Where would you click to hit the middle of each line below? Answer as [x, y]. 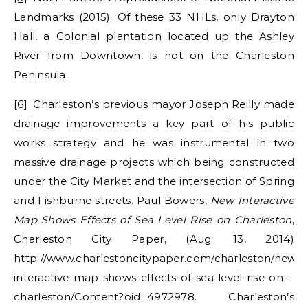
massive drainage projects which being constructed [154, 162]
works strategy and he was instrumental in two [154, 142]
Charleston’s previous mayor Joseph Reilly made [161, 104]
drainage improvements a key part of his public [154, 123]
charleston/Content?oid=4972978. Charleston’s [154, 296]
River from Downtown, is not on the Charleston [154, 55]
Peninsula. [41, 74]
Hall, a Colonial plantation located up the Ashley [154, 36]
